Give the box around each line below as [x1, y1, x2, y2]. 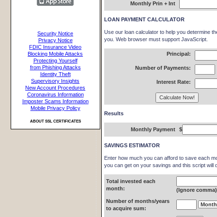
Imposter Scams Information [22, 98, 89, 104]
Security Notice [37, 31, 74, 36]
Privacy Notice [38, 37, 73, 43]
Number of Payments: [135, 65, 191, 71]
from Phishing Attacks [30, 64, 81, 70]
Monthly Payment [131, 126, 176, 132]
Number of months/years [106, 198, 170, 204]
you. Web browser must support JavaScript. [104, 36, 208, 42]
